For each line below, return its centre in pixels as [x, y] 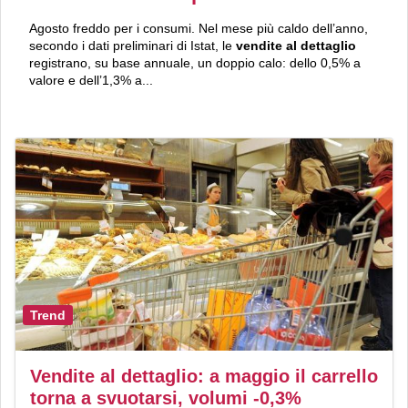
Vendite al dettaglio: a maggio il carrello [204, 376]
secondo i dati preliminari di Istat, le [133, 46]
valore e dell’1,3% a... [91, 81]
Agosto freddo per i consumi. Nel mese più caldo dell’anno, [199, 29]
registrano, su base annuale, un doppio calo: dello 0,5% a [195, 63]
